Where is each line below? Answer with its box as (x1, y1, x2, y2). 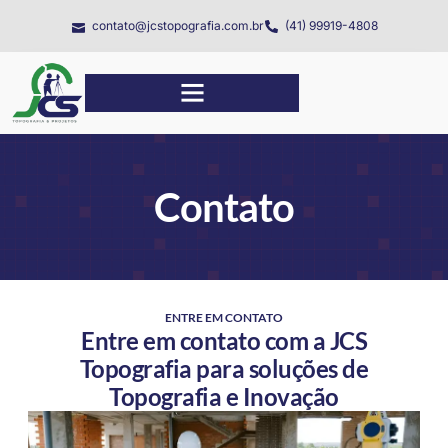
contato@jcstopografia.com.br (91, 18, 264, 33)
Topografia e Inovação (109, 381, 339, 411)
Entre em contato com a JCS (81, 325, 367, 355)
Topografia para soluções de (79, 353, 369, 383)
